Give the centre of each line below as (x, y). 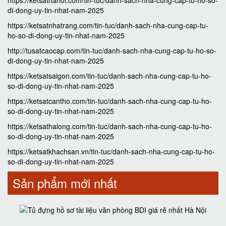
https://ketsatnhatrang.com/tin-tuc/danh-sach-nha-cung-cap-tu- (108, 25)
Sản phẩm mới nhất (65, 183)
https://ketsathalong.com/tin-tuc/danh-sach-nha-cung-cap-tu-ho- (110, 126)
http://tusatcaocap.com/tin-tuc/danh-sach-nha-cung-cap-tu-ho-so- (112, 50)
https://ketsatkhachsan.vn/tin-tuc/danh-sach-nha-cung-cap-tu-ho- (111, 151)
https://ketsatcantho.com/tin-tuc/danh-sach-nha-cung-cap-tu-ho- (110, 101)
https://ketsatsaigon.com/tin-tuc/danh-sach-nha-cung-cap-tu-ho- (109, 76)
